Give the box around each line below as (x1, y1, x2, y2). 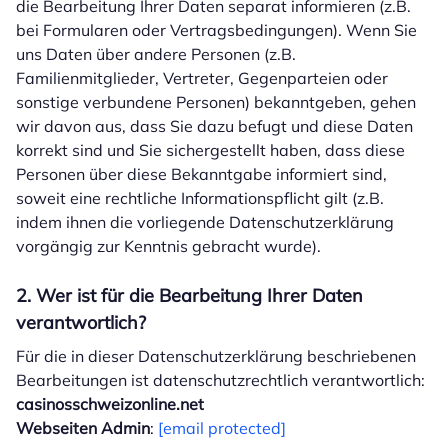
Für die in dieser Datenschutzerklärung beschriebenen (16, 346, 416, 366)
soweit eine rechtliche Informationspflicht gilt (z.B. (16, 188, 384, 208)
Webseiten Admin (16, 418, 150, 438)
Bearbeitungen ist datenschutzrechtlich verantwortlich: (16, 370, 425, 390)
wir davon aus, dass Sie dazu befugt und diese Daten (16, 116, 413, 136)
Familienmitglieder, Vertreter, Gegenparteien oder (16, 68, 388, 88)
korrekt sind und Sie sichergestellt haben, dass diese (16, 140, 405, 160)
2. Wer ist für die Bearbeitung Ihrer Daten (16, 284, 363, 307)
